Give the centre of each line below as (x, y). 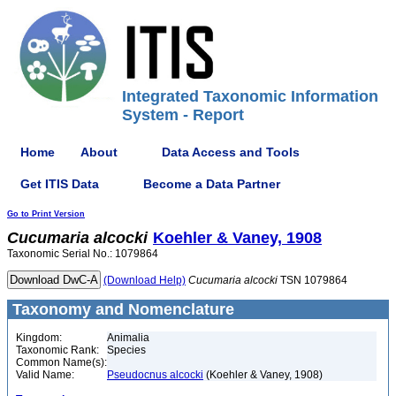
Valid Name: (45, 375)
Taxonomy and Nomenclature (121, 309)
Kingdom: (39, 338)
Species (126, 350)
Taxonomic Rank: (57, 350)
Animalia (128, 338)
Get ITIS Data (60, 183)
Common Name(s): (61, 362)
